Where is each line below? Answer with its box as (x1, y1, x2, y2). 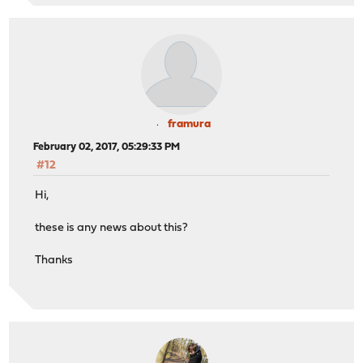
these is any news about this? (35, 221, 189, 234)
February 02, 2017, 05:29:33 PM (33, 142, 181, 153)
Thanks (35, 254, 74, 267)
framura (167, 118, 211, 131)
